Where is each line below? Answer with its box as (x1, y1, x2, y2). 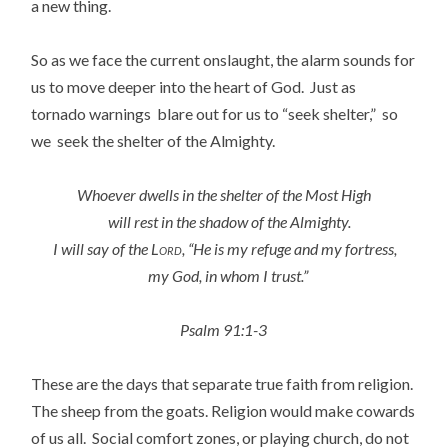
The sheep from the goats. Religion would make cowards (31, 401, 416, 421)
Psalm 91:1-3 (180, 320, 268, 340)
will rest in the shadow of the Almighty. (108, 211, 352, 231)
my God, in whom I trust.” (148, 265, 312, 285)
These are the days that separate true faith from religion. (31, 374, 414, 394)
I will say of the (52, 238, 151, 258)
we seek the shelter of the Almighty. (31, 130, 276, 150)
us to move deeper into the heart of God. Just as (31, 76, 360, 96)
